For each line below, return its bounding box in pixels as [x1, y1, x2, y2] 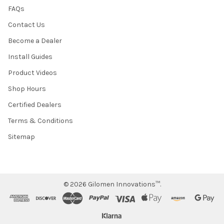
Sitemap [8, 132, 35, 141]
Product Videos [8, 68, 57, 77]
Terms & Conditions [8, 116, 73, 125]
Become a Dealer [8, 36, 62, 45]
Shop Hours [8, 84, 46, 93]
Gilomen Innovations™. [86, 179, 161, 188]
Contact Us [8, 20, 45, 29]
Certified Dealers [8, 100, 61, 109]
